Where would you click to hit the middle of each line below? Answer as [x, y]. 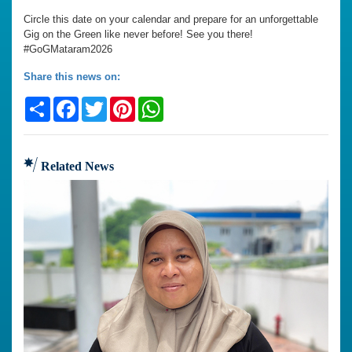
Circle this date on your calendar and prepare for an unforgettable [171, 20]
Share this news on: [72, 77]
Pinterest [161, 103]
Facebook [108, 103]
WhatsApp [194, 103]
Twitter [128, 103]
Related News [76, 167]
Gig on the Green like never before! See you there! [138, 35]
